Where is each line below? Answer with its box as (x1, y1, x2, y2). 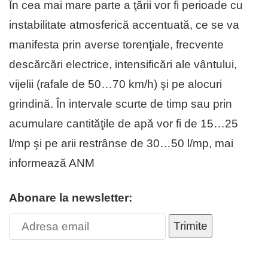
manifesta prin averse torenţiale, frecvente (9, 38, 224, 51)
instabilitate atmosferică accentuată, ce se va (9, 18, 239, 31)
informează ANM (9, 156, 95, 169)
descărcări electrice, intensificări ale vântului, (9, 57, 237, 71)
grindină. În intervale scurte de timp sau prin (9, 97, 232, 110)
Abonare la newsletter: (9, 191, 132, 204)
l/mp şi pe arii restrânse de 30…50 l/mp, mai (9, 136, 233, 150)
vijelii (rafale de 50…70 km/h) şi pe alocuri (9, 77, 222, 90)
